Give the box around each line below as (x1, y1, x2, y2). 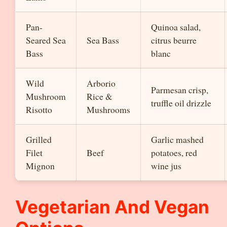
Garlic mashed (151, 133, 204, 145)
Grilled (26, 133, 52, 145)
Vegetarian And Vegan (15, 196, 209, 217)
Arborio (87, 77, 116, 89)
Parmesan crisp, (151, 84, 208, 96)
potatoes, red (151, 146, 197, 159)
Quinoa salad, (151, 21, 201, 33)
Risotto (26, 103, 52, 116)
